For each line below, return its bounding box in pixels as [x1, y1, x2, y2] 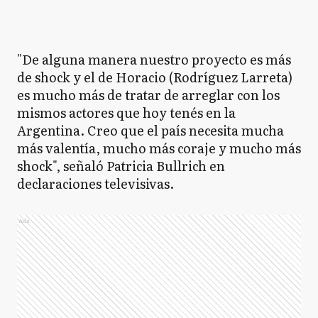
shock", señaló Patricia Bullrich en [17, 156, 225, 175]
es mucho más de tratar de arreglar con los [17, 85, 280, 104]
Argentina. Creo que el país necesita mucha [17, 121, 284, 140]
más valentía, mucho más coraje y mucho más [17, 138, 301, 158]
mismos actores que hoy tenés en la [17, 103, 236, 122]
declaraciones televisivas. [17, 174, 174, 193]
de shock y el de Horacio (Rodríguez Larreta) [17, 67, 292, 87]
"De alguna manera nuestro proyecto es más [17, 50, 291, 69]
